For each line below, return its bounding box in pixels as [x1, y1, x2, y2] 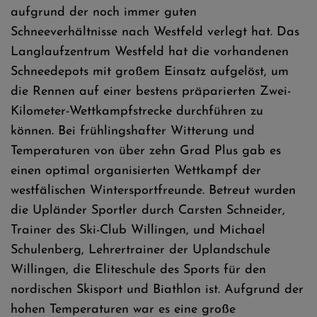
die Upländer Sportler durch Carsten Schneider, [11, 204, 285, 217]
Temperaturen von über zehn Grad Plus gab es [11, 144, 281, 158]
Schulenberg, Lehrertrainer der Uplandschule [11, 243, 270, 257]
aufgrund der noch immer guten [11, 6, 197, 19]
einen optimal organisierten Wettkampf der [11, 164, 261, 178]
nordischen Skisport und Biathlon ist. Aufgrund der [11, 283, 304, 296]
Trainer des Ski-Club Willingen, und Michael [11, 224, 265, 237]
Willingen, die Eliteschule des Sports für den [11, 263, 266, 277]
